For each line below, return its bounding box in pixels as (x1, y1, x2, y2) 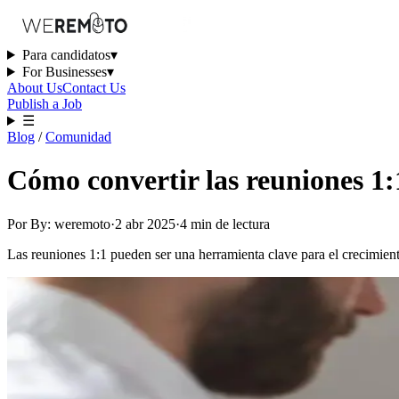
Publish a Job (7, 96, 82, 111)
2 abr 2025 (115, 216, 175, 232)
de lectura (216, 216, 270, 232)
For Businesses (21, 64, 107, 79)
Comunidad (45, 129, 111, 144)
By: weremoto (30, 216, 110, 232)
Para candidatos (21, 47, 110, 62)
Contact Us (62, 80, 126, 95)
